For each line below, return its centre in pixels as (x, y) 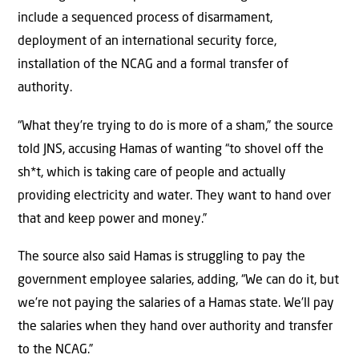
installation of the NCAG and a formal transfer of (153, 65)
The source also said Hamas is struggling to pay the (161, 258)
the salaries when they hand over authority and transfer (175, 327)
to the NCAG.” (55, 351)
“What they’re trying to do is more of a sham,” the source (175, 126)
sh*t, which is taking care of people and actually (152, 173)
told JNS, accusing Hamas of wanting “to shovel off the (171, 149)
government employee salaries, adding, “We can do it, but (178, 281)
